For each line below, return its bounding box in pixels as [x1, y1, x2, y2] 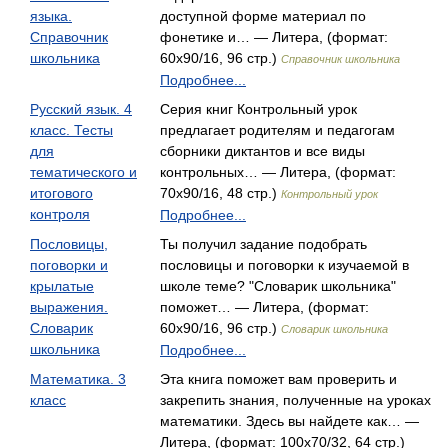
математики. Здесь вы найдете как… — [160, 413, 419, 429]
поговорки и [30, 257, 108, 273]
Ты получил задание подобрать [160, 236, 367, 252]
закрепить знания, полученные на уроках [160, 392, 431, 408]
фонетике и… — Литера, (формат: [160, 29, 388, 45]
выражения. [30, 299, 108, 315]
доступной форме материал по [160, 8, 366, 24]
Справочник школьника [281, 53, 400, 65]
